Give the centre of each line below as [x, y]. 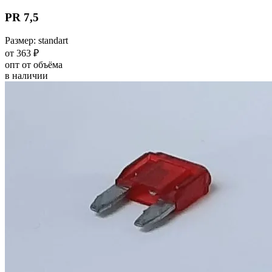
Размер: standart [36, 41]
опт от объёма [34, 65]
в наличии [26, 76]
